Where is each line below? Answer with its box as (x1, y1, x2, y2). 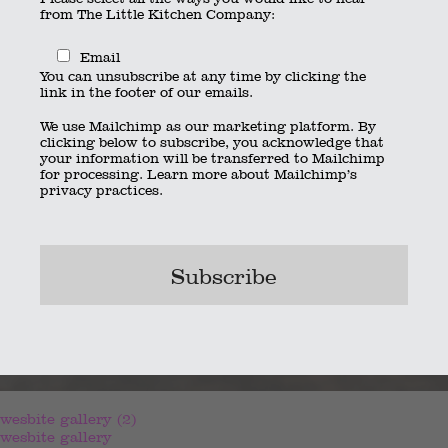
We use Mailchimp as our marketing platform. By (40, 117, 376, 134)
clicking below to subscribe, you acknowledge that (40, 133, 384, 150)
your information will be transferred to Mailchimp (40, 149, 385, 166)
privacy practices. (40, 181, 163, 198)
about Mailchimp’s (227, 165, 357, 182)
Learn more (147, 165, 227, 182)
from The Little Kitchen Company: (40, 6, 275, 23)
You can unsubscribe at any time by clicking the (40, 67, 366, 84)
